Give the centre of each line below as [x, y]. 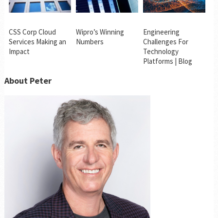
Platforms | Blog [167, 61]
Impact [19, 51]
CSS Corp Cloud [32, 32]
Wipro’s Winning [100, 32]
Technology [161, 51]
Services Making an [37, 41]
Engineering [161, 32]
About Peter [28, 80]
